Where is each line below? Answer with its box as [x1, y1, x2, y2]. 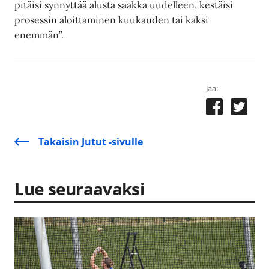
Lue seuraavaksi [14, 177, 145, 201]
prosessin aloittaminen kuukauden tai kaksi [14, 13, 209, 26]
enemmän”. [14, 28, 64, 41]
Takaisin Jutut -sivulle [38, 134, 144, 148]
